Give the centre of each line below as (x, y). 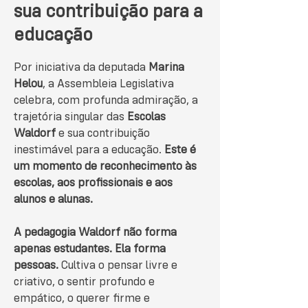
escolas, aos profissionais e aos (93, 183)
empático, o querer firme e (82, 299)
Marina (166, 68)
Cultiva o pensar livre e (118, 266)
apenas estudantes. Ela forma (90, 249)
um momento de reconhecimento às (105, 167)
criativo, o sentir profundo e (84, 282)
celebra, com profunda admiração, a (106, 101)
